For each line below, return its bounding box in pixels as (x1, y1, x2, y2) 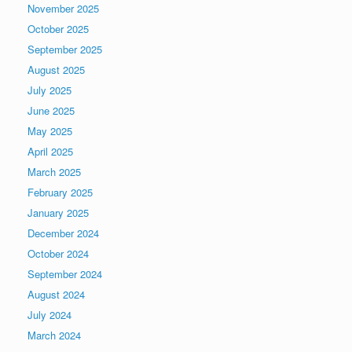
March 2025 (27, 164, 81, 180)
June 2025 (27, 103, 75, 119)
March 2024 (27, 328, 81, 343)
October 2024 (27, 246, 89, 262)
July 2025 (27, 82, 71, 98)
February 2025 (27, 185, 93, 200)
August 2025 (27, 62, 85, 78)
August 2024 (27, 287, 85, 302)
